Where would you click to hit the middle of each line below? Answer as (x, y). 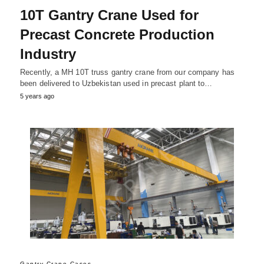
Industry (48, 54)
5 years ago (37, 96)
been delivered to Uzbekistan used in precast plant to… (116, 84)
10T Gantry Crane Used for (109, 15)
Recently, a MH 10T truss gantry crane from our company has (127, 72)
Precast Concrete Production (117, 35)
